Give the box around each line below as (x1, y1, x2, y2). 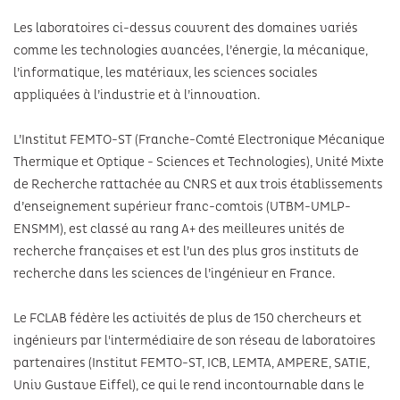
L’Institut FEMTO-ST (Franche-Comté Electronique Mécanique (13, 131, 385, 148)
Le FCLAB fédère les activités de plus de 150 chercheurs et (13, 310, 362, 327)
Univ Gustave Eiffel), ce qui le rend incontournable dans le (13, 377, 364, 394)
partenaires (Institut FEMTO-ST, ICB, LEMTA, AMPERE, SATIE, (13, 354, 370, 371)
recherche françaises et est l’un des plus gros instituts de (13, 243, 359, 260)
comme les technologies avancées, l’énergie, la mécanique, (13, 42, 368, 59)
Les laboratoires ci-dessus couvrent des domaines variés (13, 20, 358, 37)
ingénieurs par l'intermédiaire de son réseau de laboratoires (13, 332, 376, 349)
